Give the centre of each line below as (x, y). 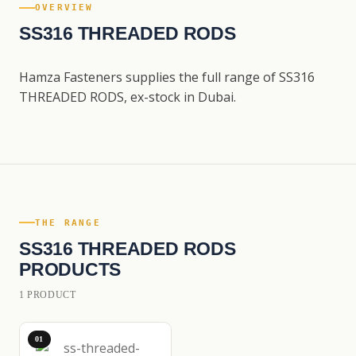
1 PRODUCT (48, 294)
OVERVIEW (64, 8)
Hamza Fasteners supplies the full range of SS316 (167, 77)
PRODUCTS (70, 269)
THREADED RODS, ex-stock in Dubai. (128, 97)
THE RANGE (68, 222)
